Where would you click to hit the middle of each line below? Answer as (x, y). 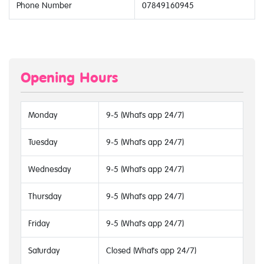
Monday (43, 115)
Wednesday (49, 169)
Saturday (44, 250)
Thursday (45, 196)
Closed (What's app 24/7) (151, 250)
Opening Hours (69, 78)
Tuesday (43, 142)
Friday (39, 223)
